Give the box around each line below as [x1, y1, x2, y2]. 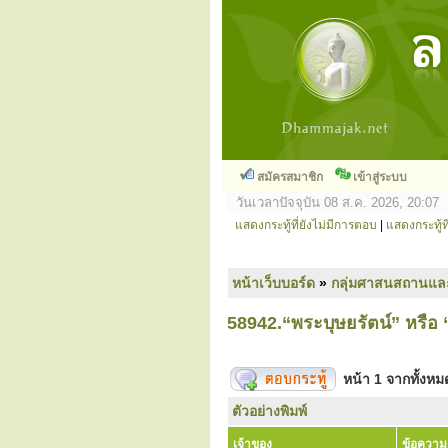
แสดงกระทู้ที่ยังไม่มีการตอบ [235, 218, 377, 232]
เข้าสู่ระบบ [353, 170, 407, 184]
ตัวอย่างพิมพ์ [232, 403, 307, 419]
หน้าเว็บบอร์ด [232, 275, 315, 291]
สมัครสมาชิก [257, 170, 323, 184]
